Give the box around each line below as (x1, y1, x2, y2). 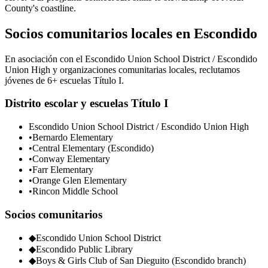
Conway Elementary (32, 153, 110, 164)
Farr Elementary (32, 164, 93, 175)
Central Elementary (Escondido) (32, 142, 154, 153)
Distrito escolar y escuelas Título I (5, 97, 168, 110)
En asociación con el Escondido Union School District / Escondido (5, 53, 257, 64)
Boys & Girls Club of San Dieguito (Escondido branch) (36, 255, 246, 266)
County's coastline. (5, 2, 76, 13)
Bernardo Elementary (32, 132, 113, 142)
